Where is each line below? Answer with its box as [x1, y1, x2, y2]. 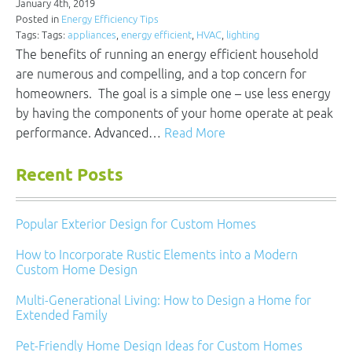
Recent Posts [16, 163, 123, 188]
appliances [68, 29, 116, 41]
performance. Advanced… [16, 126, 164, 140]
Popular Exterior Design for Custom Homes [16, 217, 256, 231]
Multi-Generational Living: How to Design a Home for [16, 293, 311, 307]
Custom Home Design [16, 262, 137, 277]
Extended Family [16, 308, 108, 322]
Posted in [16, 13, 61, 25]
